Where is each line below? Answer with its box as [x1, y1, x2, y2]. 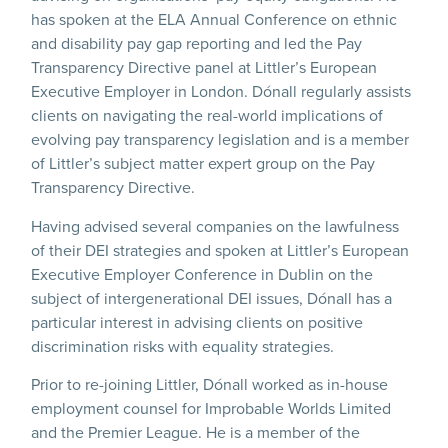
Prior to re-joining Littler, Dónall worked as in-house [31, 373, 389, 397]
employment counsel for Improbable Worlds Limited [31, 397, 392, 421]
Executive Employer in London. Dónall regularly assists [31, 80, 412, 104]
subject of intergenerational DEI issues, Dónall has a [31, 286, 393, 310]
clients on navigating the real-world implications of [31, 104, 384, 128]
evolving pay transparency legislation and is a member [31, 128, 410, 152]
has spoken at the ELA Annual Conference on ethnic [31, 8, 398, 32]
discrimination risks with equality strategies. [31, 334, 335, 358]
